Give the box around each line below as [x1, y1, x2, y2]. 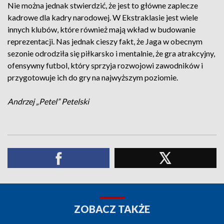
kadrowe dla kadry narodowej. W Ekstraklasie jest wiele [7, 12, 198, 22]
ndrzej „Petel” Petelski [13, 96, 89, 106]
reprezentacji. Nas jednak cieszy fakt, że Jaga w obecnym [7, 36, 202, 46]
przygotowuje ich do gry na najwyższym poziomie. [7, 72, 179, 82]
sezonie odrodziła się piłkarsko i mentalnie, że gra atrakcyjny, [7, 48, 215, 58]
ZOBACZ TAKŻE [74, 203, 150, 215]
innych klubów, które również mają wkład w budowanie [7, 24, 195, 34]
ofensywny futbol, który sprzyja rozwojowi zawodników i [7, 60, 203, 70]
